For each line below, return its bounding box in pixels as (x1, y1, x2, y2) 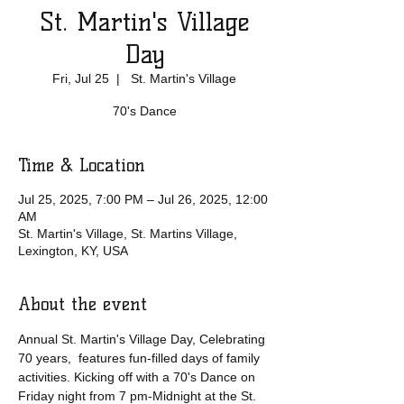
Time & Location (18, 154, 145, 176)
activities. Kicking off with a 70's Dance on (18, 370, 259, 384)
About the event (18, 293, 147, 315)
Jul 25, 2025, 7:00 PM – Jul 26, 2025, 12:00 (18, 192, 268, 207)
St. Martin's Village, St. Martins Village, (18, 226, 237, 241)
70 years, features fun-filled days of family (18, 351, 263, 365)
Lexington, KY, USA (18, 243, 128, 258)
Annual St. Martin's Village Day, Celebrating (18, 332, 269, 346)
